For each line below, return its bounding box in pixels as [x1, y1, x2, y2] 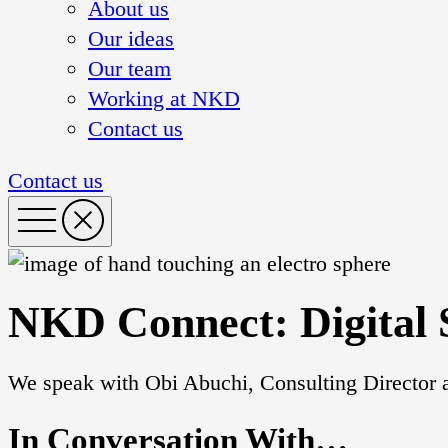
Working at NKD [88, 85, 240, 111]
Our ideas [88, 25, 174, 51]
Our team [88, 55, 171, 81]
